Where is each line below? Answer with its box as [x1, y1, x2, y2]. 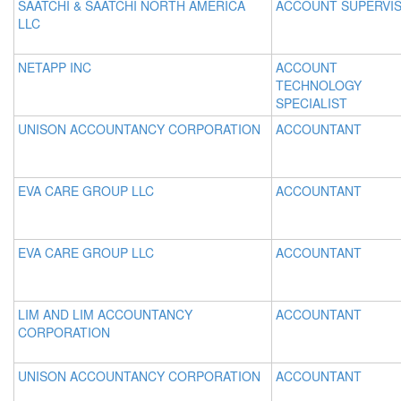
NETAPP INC [18, 58, 91, 76]
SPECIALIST [276, 94, 347, 112]
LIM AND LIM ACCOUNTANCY [18, 305, 192, 323]
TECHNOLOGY [276, 76, 362, 94]
